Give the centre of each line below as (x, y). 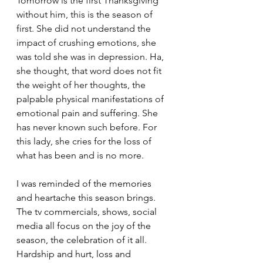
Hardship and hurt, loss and (75, 254)
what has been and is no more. (80, 156)
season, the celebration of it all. (83, 240)
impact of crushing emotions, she (87, 43)
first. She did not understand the (85, 29)
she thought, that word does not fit (90, 71)
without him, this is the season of (86, 15)
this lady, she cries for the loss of (85, 141)
